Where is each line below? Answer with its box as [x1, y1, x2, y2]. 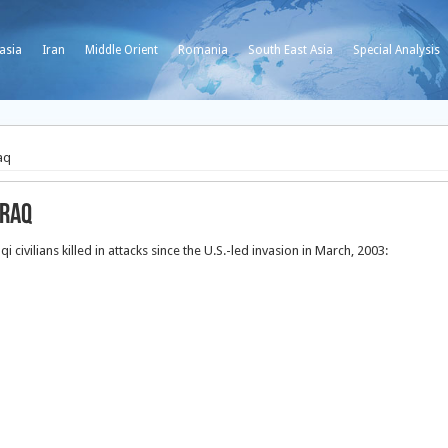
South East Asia [248, 43, 333, 57]
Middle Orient [85, 43, 158, 57]
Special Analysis [353, 43, 440, 57]
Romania [178, 43, 228, 57]
